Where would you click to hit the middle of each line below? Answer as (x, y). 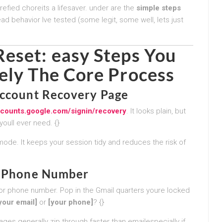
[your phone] (71, 202)
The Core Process (99, 74)
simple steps (159, 8)
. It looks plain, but (156, 111)
